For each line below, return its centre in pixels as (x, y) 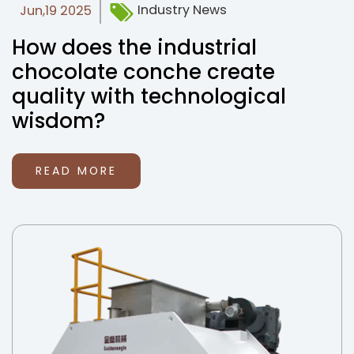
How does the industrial (134, 47)
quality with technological (149, 96)
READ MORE (76, 171)
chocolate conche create (143, 72)
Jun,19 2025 (56, 11)
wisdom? (58, 121)
